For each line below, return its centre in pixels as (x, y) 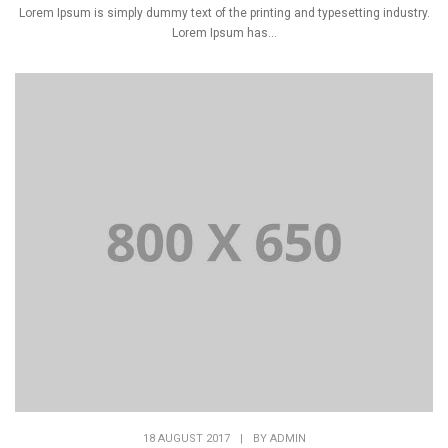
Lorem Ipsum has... (224, 32)
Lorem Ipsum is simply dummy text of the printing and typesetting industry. (224, 12)
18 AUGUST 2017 (186, 439)
